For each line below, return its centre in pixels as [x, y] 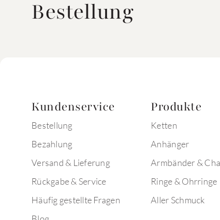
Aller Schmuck [178, 200]
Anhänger [170, 144]
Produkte [176, 107]
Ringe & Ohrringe [184, 181]
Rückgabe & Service [69, 181]
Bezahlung [52, 144]
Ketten [164, 125]
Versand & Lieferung [71, 163]
